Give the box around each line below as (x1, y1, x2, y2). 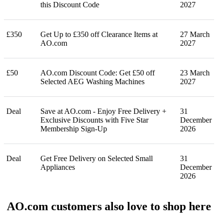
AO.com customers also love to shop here (7, 200, 211, 213)
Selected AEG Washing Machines (40, 77, 145, 86)
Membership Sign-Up (40, 124, 107, 133)
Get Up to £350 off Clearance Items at (40, 30, 158, 38)
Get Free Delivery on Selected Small (40, 154, 153, 163)
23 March (180, 68, 210, 77)
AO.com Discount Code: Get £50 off (40, 68, 155, 77)
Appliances (40, 163, 75, 171)
